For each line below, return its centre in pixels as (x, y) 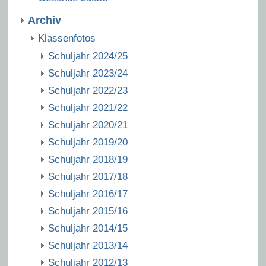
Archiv (45, 20)
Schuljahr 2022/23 (88, 91)
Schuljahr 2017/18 (88, 177)
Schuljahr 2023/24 (88, 73)
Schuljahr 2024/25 (88, 56)
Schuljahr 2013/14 (88, 246)
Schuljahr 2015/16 (88, 211)
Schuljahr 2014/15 (88, 228)
